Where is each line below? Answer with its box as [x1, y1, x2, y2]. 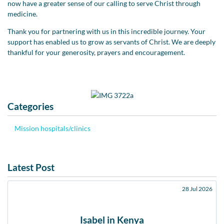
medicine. [7, 9, 37, 18]
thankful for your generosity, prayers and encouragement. [7, 47, 185, 56]
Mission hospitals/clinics [14, 123, 90, 132]
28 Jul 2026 [182, 184, 212, 192]
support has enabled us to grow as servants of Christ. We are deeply [7, 37, 215, 46]
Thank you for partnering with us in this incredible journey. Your [7, 26, 205, 35]
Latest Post [7, 161, 54, 173]
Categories [7, 100, 53, 112]
